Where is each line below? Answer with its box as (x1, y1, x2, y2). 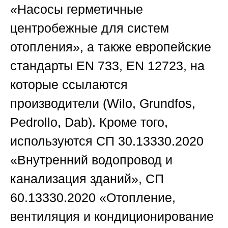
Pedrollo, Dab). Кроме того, (10, 115, 168, 130)
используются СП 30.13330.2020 (10, 134, 204, 149)
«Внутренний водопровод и (10, 153, 173, 167)
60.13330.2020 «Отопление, (10, 190, 176, 205)
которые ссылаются (10, 77, 128, 92)
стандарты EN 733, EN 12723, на (10, 59, 205, 73)
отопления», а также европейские (10, 40, 211, 54)
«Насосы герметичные (10, 2, 143, 17)
